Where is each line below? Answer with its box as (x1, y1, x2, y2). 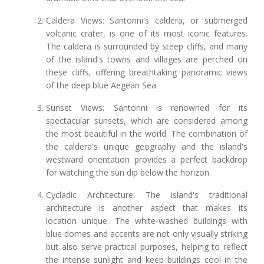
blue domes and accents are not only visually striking (46, 228, 247, 240)
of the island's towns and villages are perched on (46, 54, 247, 65)
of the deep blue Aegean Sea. (46, 80, 159, 91)
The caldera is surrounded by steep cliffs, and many (46, 41, 247, 52)
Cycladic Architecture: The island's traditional (46, 189, 247, 201)
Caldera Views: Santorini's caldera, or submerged (46, 15, 247, 27)
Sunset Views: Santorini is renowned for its (46, 102, 247, 114)
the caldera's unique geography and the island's (46, 141, 247, 153)
